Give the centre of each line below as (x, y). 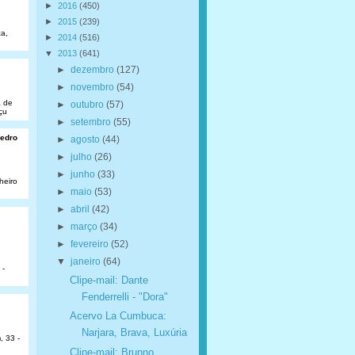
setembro (92, 122)
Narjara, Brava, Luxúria (134, 333)
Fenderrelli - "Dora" (124, 297)
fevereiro (90, 244)
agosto (86, 139)
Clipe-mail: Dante (109, 280)
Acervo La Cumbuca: (118, 316)
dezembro (93, 69)
